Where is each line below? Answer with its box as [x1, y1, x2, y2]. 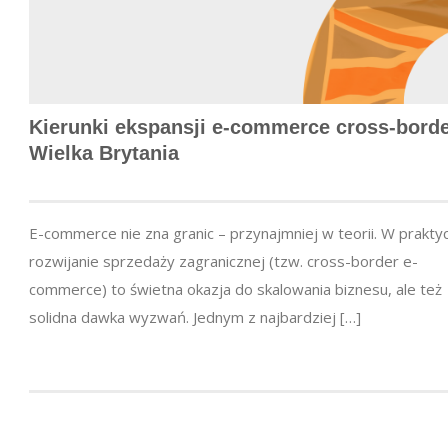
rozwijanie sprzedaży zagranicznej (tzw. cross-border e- [29, 251, 418, 272]
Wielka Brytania [29, 142, 179, 165]
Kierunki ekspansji [29, 116, 212, 139]
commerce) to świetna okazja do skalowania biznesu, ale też [29, 279, 442, 300]
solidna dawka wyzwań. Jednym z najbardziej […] [29, 307, 361, 328]
